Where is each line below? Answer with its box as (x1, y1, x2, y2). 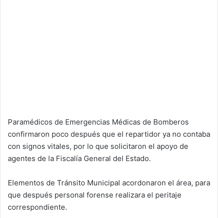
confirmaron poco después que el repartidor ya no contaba (8, 129, 210, 139)
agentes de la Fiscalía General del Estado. (8, 153, 151, 163)
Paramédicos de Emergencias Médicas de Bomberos (8, 117, 189, 127)
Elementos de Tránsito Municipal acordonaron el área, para (8, 178, 210, 187)
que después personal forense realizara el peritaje (8, 190, 182, 200)
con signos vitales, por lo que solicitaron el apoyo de (8, 141, 188, 151)
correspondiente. (8, 202, 67, 212)
